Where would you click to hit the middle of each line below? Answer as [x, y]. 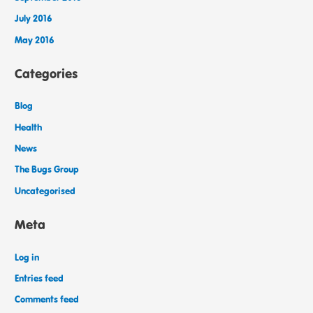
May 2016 [35, 39]
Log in [27, 257]
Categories [46, 74]
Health [29, 127]
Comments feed [47, 299]
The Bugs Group [47, 169]
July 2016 [34, 19]
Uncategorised [45, 190]
